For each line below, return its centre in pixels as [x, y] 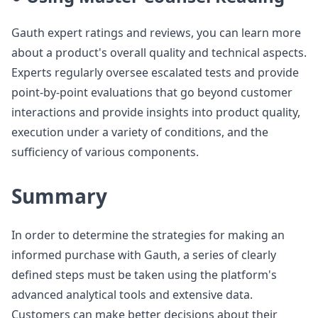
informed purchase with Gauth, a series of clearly [144, 254]
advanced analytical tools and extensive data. [132, 294]
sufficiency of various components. [105, 152]
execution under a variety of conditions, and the [140, 132]
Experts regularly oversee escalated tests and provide [155, 72]
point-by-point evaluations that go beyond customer [152, 92]
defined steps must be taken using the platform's [144, 274]
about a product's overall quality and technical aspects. [159, 52]
